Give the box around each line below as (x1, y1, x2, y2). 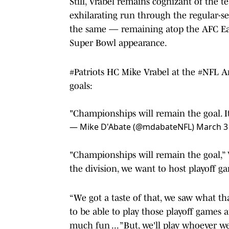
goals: (70, 80, 93, 91)
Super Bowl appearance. (70, 37, 167, 48)
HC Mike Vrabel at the (104, 66, 198, 77)
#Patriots (70, 66, 104, 77)
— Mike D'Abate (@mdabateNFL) (70, 121, 196, 132)
